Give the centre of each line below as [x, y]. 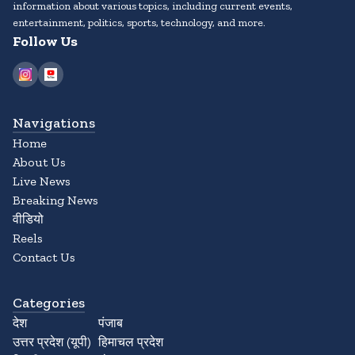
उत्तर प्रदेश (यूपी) [52, 342]
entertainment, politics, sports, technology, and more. [139, 23]
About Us [39, 162]
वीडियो [28, 219]
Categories [49, 303]
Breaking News [55, 200]
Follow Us [45, 42]
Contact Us [44, 258]
